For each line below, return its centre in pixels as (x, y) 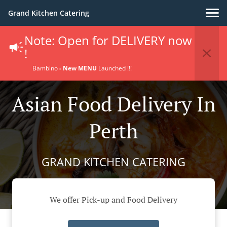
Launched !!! (115, 68)
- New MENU (79, 68)
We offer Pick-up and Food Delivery (113, 200)
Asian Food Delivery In (113, 104)
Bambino (46, 68)
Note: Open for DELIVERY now (108, 40)
